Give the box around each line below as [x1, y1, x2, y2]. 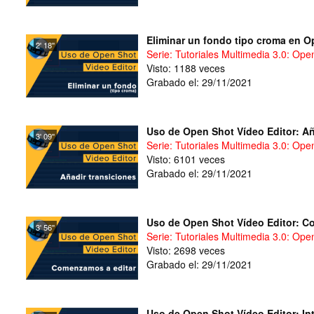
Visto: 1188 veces [146, 61, 225, 75]
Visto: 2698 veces [146, 243, 225, 257]
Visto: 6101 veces [146, 152, 225, 166]
